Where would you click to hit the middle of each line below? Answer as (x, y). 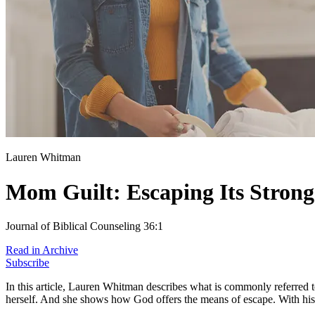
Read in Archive (42, 250)
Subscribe (27, 263)
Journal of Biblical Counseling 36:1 (84, 226)
